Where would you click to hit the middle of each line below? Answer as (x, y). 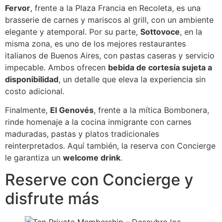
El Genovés (72, 110)
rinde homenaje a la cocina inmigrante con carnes (98, 122)
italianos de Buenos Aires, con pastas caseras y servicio (110, 55)
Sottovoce (160, 31)
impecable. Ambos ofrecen (56, 67)
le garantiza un (34, 158)
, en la (191, 31)
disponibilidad (32, 79)
